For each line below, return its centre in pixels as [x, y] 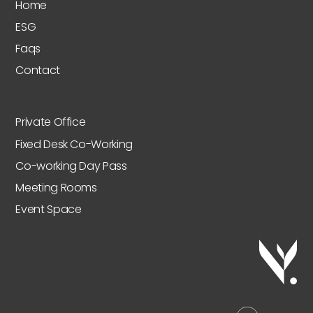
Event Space [49, 210]
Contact [38, 71]
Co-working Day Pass [71, 166]
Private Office [51, 122]
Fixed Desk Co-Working [74, 144]
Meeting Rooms [56, 187]
